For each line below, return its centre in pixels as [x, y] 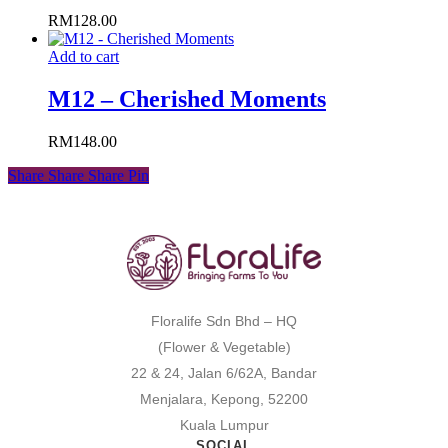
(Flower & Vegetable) [224, 346]
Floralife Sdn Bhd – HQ [224, 320]
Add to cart [83, 57]
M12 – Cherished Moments [187, 99]
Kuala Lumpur [224, 424]
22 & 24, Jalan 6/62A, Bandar [224, 372]
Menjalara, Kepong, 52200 [224, 398]
